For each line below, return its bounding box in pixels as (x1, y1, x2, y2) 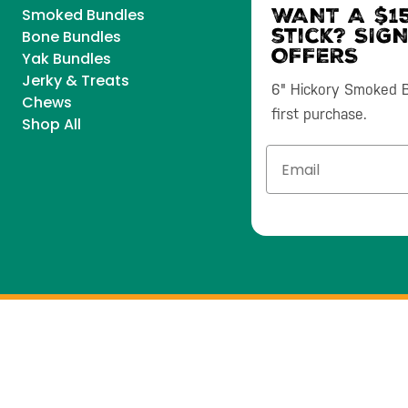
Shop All (22, 114, 82, 136)
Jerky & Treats (22, 70, 130, 92)
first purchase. (271, 106, 372, 124)
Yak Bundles (22, 48, 112, 70)
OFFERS (271, 42, 360, 76)
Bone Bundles (22, 26, 122, 48)
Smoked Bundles (22, 5, 146, 26)
